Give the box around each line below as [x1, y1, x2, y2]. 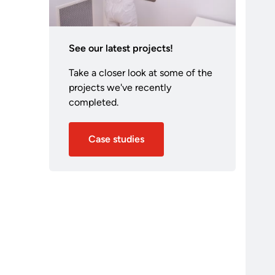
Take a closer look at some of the [68, 66, 212, 79]
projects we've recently [68, 81, 171, 93]
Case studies [88, 133, 144, 145]
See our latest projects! [68, 42, 173, 54]
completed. [68, 96, 118, 108]
